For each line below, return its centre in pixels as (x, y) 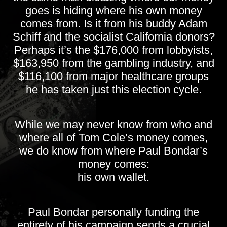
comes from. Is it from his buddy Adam (113, 24)
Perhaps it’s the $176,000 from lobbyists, (113, 50)
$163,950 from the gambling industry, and (113, 63)
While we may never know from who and (113, 125)
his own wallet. (113, 177)
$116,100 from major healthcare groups (113, 77)
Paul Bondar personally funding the (113, 212)
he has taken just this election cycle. (113, 90)
